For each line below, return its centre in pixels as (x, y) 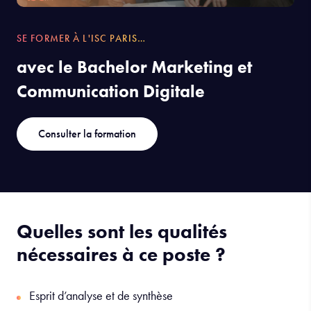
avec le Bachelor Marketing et (134, 67)
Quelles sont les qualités (122, 232)
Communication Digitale (111, 92)
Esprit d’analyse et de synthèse (101, 296)
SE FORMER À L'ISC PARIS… (81, 39)
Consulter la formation (87, 134)
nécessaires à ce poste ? (121, 255)
